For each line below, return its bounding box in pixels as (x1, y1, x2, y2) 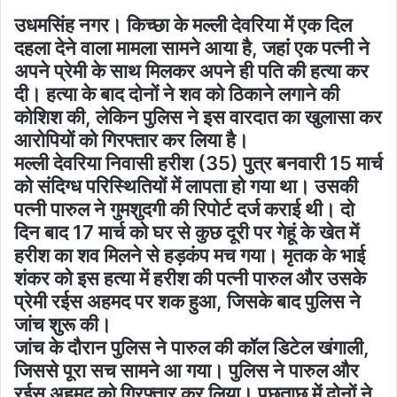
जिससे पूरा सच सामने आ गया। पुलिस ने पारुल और (14, 358, 359, 382)
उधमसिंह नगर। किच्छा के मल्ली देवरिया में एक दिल (14, 12, 352, 36)
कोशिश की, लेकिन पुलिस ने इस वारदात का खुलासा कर (14, 105, 382, 128)
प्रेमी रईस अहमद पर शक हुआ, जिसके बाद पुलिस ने (14, 289, 361, 313)
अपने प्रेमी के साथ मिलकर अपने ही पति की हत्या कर (14, 58, 369, 82)
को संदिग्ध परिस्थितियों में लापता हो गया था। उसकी (14, 174, 358, 198)
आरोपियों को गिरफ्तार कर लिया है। (14, 128, 249, 152)
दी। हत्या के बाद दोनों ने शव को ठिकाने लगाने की (14, 82, 339, 105)
